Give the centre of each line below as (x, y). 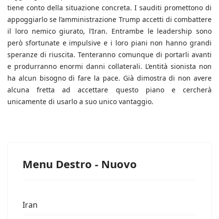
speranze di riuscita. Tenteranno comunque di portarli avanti (109, 55)
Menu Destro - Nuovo (80, 164)
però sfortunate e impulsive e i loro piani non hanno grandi (109, 43)
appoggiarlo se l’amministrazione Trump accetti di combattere (109, 20)
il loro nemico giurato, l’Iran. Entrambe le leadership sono (109, 31)
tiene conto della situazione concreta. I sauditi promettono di (109, 8)
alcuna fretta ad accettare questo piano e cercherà (109, 90)
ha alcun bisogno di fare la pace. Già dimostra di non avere (109, 78)
